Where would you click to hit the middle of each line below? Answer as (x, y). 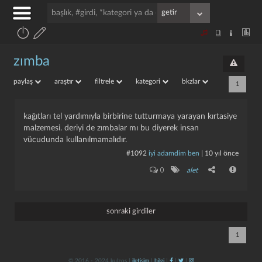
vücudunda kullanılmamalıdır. (75, 140)
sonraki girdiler (131, 211)
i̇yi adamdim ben (174, 153)
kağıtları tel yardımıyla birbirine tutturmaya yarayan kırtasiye (130, 116)
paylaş (24, 81)
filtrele (105, 81)
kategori (149, 81)
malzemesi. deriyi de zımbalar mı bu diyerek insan (111, 128)
